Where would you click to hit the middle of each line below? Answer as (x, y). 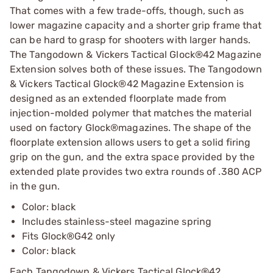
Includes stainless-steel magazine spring (117, 221)
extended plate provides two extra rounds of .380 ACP (136, 171)
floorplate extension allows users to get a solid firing (130, 142)
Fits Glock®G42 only (69, 236)
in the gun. (35, 186)
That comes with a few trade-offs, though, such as (127, 10)
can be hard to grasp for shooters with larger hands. (130, 40)
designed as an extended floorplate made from (118, 98)
